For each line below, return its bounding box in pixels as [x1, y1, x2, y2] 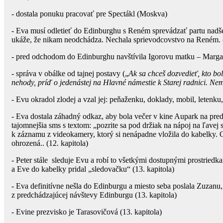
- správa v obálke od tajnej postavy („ [11, 69, 128, 78]
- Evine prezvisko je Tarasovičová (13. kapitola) [11, 207, 162, 216]
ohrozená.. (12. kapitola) [11, 138, 88, 147]
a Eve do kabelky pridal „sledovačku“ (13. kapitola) [11, 164, 174, 173]
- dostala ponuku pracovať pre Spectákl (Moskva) [11, 9, 167, 18]
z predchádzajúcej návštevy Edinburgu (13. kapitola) [11, 190, 177, 199]
